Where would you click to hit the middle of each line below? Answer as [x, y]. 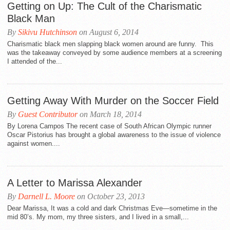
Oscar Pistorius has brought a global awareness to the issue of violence [114, 135]
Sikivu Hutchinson [47, 32]
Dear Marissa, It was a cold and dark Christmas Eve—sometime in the [112, 208]
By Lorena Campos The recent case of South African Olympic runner [109, 126]
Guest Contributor [48, 114]
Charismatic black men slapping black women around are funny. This [110, 44]
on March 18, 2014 [110, 114]
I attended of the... [35, 61]
